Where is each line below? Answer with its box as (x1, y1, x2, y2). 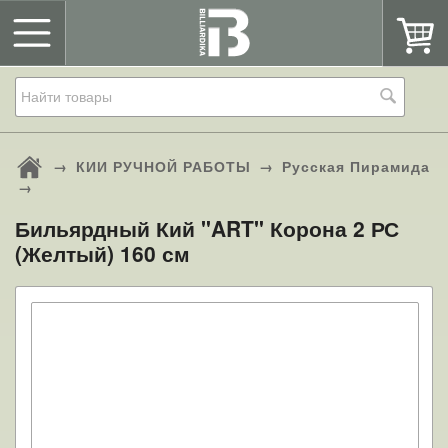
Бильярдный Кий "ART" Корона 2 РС (15, 213, 399, 243)
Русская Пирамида (282, 156, 430, 176)
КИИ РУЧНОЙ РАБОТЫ (76, 156, 251, 176)
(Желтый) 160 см (15, 238, 190, 268)
